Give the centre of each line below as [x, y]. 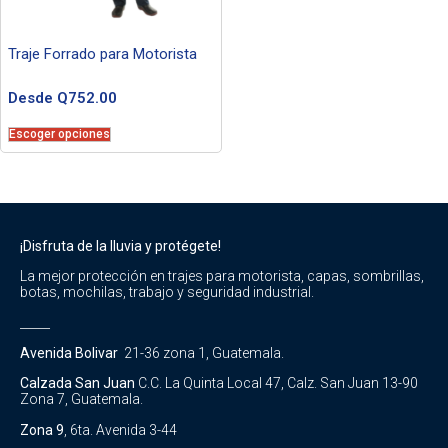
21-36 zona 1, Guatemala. [204, 353]
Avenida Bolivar [72, 353]
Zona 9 [42, 429]
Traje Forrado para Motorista [102, 53]
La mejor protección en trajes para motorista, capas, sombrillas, [222, 276]
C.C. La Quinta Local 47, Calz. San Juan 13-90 [278, 383]
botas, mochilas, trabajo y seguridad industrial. [167, 292]
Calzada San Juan [79, 383]
